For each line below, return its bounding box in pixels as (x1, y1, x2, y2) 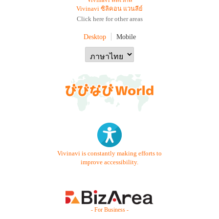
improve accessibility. (81, 158, 138, 166)
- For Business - (90, 206, 129, 214)
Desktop (83, 33, 106, 41)
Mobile (116, 33, 136, 41)
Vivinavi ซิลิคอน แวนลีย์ (76, 5, 143, 12)
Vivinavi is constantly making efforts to (57, 150, 162, 157)
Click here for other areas (76, 16, 143, 22)
